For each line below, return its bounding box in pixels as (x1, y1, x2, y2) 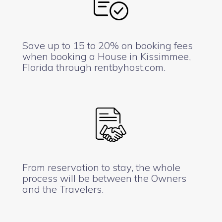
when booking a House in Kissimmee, (22, 50, 191, 62)
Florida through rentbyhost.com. (22, 61, 166, 73)
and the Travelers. (22, 183, 104, 195)
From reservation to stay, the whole (22, 161, 180, 173)
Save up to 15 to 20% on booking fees (22, 39, 193, 52)
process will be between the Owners (22, 172, 186, 184)
